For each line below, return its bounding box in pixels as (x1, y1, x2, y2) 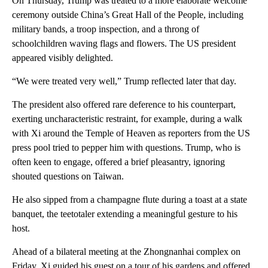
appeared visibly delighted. (12, 52, 113, 63)
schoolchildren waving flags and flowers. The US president (12, 38, 236, 48)
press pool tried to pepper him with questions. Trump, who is (12, 142, 240, 153)
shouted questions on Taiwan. (12, 170, 124, 181)
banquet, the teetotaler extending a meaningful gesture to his (12, 208, 237, 219)
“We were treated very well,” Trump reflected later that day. (12, 75, 236, 86)
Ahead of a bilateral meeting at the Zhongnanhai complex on (12, 246, 240, 257)
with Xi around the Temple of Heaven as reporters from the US (12, 127, 250, 138)
